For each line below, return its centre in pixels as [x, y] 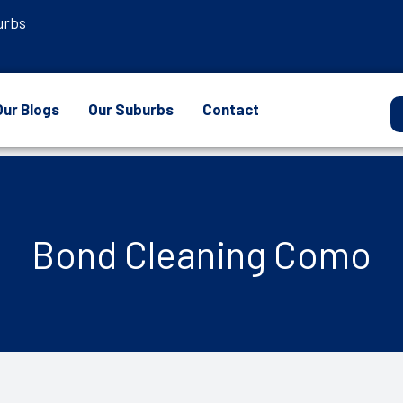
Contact [230, 109]
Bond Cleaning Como [201, 253]
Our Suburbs [130, 109]
